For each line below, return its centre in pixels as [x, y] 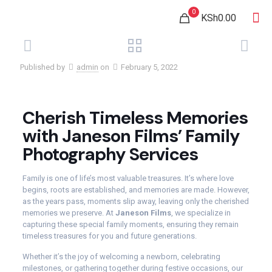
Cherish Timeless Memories [135, 118]
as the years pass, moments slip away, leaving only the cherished [135, 201]
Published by [42, 67]
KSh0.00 [219, 18]
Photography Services [110, 154]
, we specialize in [201, 213]
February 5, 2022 [149, 67]
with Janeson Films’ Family [131, 136]
